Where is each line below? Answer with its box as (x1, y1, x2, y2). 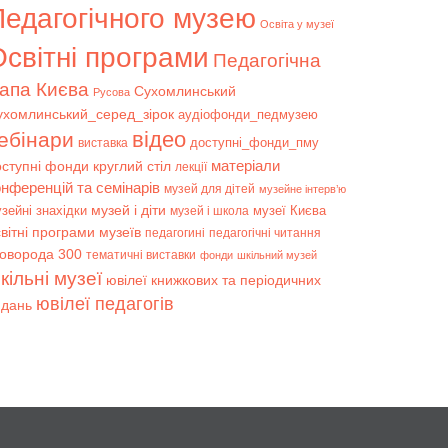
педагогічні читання (209, 226, 321, 240)
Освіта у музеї (260, 18, 334, 30)
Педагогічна (213, 50, 321, 71)
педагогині (145, 226, 205, 239)
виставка (78, 136, 128, 150)
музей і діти (91, 202, 166, 218)
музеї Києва (253, 203, 326, 218)
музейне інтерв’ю (259, 183, 346, 195)
